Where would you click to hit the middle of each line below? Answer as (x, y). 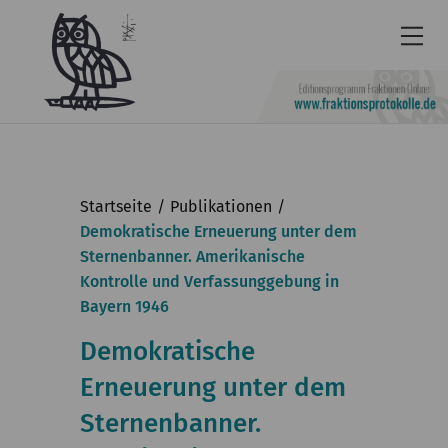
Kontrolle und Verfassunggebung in (209, 281)
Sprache (70, 259)
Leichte (67, 232)
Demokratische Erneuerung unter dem (218, 231)
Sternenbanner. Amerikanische (192, 256)
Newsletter (81, 158)
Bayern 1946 (124, 306)
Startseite (116, 206)
